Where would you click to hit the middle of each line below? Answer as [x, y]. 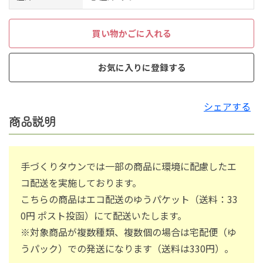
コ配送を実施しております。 [81, 183]
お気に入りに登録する [142, 68]
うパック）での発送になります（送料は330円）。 [127, 249]
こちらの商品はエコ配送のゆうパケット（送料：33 [129, 199]
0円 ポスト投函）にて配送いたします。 [104, 216]
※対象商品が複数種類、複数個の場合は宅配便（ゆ [129, 232]
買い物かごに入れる [131, 33]
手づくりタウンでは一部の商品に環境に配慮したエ [129, 166]
